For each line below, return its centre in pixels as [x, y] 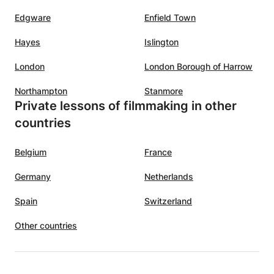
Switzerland [168, 201]
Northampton [41, 91]
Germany [33, 176]
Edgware [33, 17]
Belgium [31, 152]
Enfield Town [170, 17]
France [158, 152]
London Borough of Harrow [198, 66]
